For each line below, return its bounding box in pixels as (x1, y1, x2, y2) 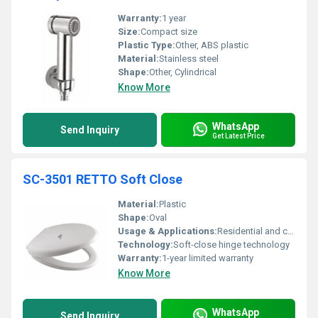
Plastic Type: (118, 40, 175, 50)
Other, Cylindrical (149, 67, 216, 77)
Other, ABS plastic (175, 40, 248, 50)
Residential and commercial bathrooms (217, 226, 287, 236)
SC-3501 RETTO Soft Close (23, 172, 182, 187)
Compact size (141, 26, 197, 37)
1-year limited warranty (162, 253, 253, 263)
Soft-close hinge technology (173, 239, 290, 250)
